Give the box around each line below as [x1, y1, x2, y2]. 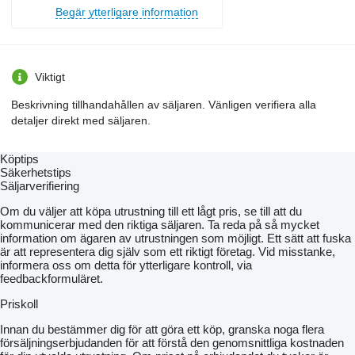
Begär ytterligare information [55, 5, 198, 18]
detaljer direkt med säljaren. [11, 113, 151, 127]
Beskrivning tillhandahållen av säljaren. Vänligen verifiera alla [11, 97, 316, 111]
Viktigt [35, 70, 65, 83]
